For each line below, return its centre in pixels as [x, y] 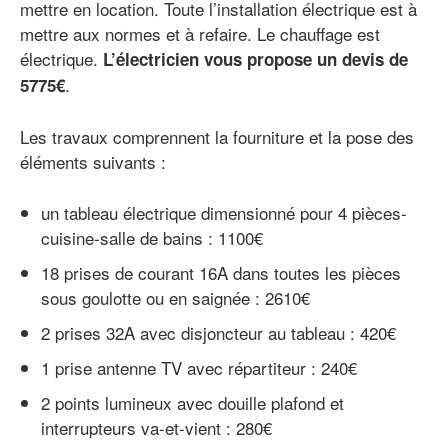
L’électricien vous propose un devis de [255, 59]
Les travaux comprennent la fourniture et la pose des [217, 137]
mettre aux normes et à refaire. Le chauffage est [200, 34]
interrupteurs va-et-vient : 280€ [156, 428]
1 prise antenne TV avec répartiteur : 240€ [199, 368]
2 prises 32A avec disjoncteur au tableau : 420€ [218, 333]
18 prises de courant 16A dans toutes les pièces [221, 273]
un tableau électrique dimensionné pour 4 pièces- [224, 213]
